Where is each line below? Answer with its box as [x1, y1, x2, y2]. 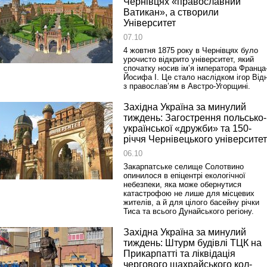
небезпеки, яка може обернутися [123, 180, 241, 189]
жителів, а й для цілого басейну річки [123, 198, 259, 207]
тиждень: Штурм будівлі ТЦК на [123, 238, 262, 248]
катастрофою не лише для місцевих [123, 189, 254, 198]
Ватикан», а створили [123, 7, 219, 17]
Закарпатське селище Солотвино [123, 162, 244, 171]
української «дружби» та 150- [123, 123, 252, 133]
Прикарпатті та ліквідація [123, 249, 235, 259]
